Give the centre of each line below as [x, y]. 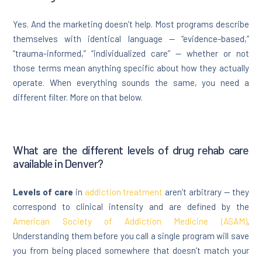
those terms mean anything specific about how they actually [131, 68]
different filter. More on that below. [78, 97]
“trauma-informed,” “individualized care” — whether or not [131, 53]
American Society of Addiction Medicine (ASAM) [130, 221]
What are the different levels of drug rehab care [131, 149]
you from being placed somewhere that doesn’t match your [131, 250]
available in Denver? [58, 163]
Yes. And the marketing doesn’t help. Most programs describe [131, 24]
